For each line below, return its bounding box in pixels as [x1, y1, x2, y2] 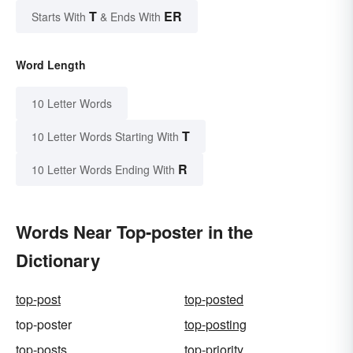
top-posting [184, 314, 247, 333]
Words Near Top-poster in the [16, 218, 253, 244]
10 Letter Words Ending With [32, 161, 175, 177]
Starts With [32, 8, 89, 24]
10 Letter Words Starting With [32, 128, 179, 144]
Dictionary [16, 247, 100, 273]
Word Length [16, 56, 86, 72]
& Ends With [97, 8, 164, 24]
